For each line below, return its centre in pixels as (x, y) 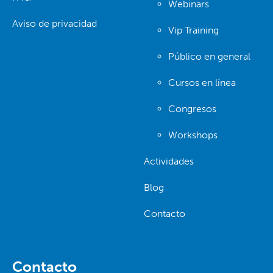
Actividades (169, 161)
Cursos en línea (202, 82)
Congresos (192, 108)
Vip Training (193, 30)
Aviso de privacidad (55, 23)
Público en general (209, 56)
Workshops (193, 135)
